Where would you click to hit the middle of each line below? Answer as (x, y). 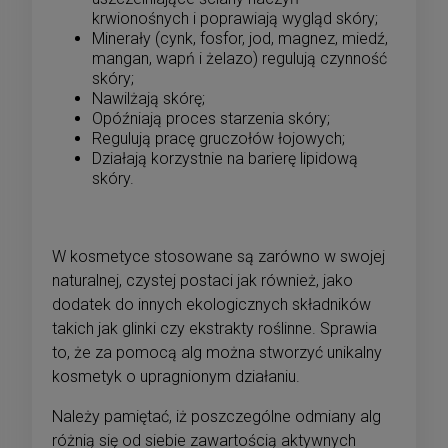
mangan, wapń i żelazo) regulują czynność (239, 58)
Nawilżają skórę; (148, 98)
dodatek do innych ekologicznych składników (211, 304)
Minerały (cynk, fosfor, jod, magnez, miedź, (240, 38)
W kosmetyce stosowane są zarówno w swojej (218, 256)
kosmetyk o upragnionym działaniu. (176, 376)
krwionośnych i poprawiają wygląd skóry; (235, 18)
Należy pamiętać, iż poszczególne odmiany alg (216, 416)
